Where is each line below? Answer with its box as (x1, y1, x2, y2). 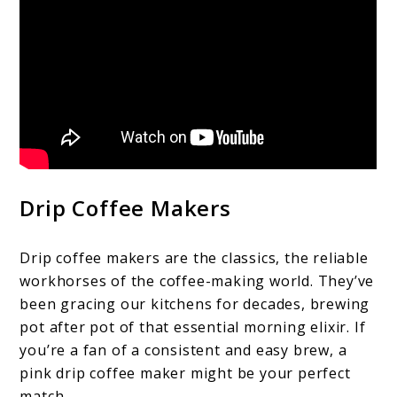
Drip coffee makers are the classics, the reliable (19, 247, 369, 268)
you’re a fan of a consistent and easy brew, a (19, 339, 347, 360)
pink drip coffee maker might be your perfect (19, 362, 351, 383)
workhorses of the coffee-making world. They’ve (19, 270, 375, 291)
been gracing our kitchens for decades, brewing (19, 293, 370, 314)
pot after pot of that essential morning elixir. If (19, 316, 366, 337)
